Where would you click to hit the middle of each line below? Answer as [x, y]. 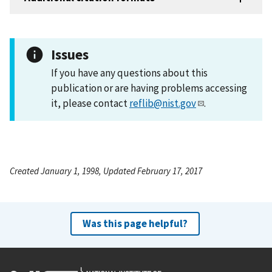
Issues [70, 54]
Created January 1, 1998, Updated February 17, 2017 [106, 171]
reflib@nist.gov [163, 103]
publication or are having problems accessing [149, 88]
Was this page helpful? [135, 223]
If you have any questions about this [129, 73]
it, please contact [90, 103]
